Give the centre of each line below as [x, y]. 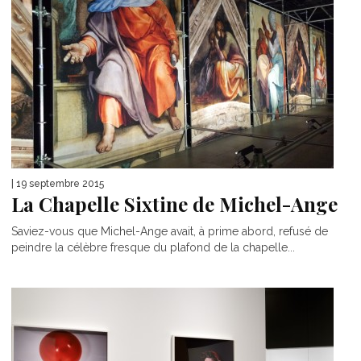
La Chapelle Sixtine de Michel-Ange [174, 204]
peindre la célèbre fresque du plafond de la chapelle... [153, 248]
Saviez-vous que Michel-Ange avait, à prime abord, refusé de [170, 232]
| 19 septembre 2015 [58, 184]
